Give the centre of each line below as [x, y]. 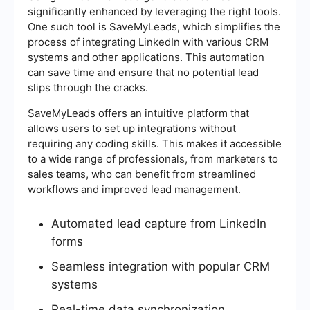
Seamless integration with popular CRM [161, 267]
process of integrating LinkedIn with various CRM [148, 42]
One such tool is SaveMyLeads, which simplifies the [154, 27]
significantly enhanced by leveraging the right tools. [154, 12]
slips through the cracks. [88, 88]
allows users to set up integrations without [132, 129]
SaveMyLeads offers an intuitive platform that [138, 113]
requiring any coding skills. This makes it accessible [155, 144]
